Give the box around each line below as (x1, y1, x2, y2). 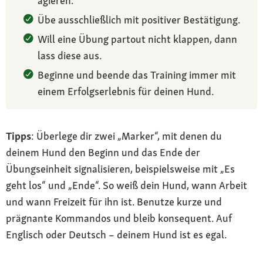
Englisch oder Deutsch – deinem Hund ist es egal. (6, 227, 227, 241)
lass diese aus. (38, 48, 102, 62)
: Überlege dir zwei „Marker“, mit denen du (31, 129, 222, 143)
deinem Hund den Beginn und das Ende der (6, 145, 200, 159)
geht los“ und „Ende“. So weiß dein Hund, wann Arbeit (6, 178, 247, 192)
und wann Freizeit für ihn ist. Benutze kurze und (6, 194, 222, 208)
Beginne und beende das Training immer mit (38, 68, 236, 82)
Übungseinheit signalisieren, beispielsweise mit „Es (6, 161, 235, 176)
